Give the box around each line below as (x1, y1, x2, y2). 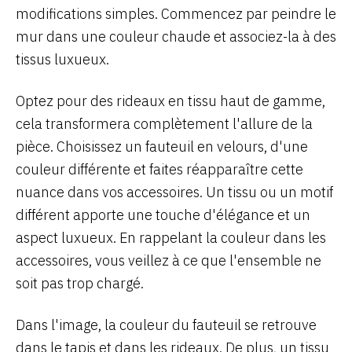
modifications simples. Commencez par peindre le (16, 4, 336, 23)
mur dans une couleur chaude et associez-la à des (16, 27, 336, 46)
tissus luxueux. (16, 49, 109, 68)
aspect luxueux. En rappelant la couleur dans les (16, 228, 326, 247)
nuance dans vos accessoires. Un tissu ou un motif (16, 182, 333, 201)
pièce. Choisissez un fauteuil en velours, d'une (16, 137, 308, 156)
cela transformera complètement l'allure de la (16, 114, 313, 133)
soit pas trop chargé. (16, 273, 144, 292)
